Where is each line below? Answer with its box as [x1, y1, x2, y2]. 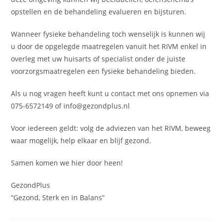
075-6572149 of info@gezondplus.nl [11, 101, 130, 111]
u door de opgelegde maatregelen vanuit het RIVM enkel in [11, 42, 207, 51]
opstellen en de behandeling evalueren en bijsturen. [11, 7, 187, 16]
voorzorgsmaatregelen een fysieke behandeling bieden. [11, 66, 196, 76]
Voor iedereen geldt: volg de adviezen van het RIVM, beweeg [11, 123, 211, 133]
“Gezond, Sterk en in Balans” [11, 193, 105, 202]
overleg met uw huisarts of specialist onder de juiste [11, 54, 186, 63]
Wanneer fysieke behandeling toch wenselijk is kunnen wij [11, 29, 206, 39]
